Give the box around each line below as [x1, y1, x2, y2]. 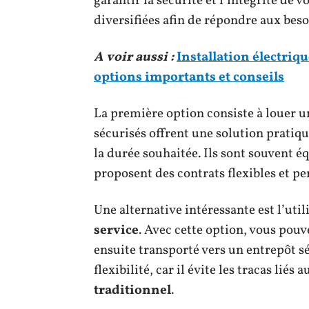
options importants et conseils [94, 68, 284, 86]
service [94, 221, 139, 239]
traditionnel [94, 281, 171, 299]
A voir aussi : [94, 48, 174, 66]
